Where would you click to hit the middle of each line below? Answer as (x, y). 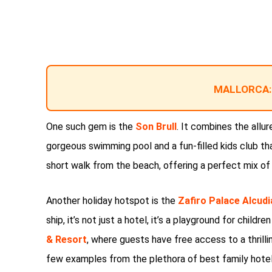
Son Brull (156, 127)
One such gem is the (91, 127)
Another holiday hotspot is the (112, 201)
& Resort (66, 240)
